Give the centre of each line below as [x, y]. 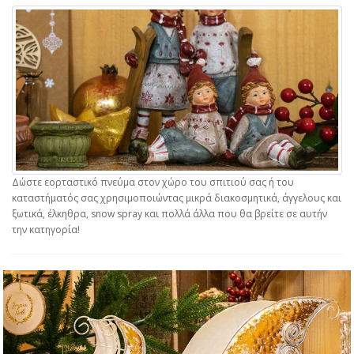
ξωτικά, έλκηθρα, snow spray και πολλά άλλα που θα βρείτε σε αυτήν [169, 214]
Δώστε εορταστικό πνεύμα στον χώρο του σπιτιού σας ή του [153, 182]
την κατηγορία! [46, 230]
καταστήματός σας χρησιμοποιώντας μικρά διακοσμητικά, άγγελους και [177, 198]
